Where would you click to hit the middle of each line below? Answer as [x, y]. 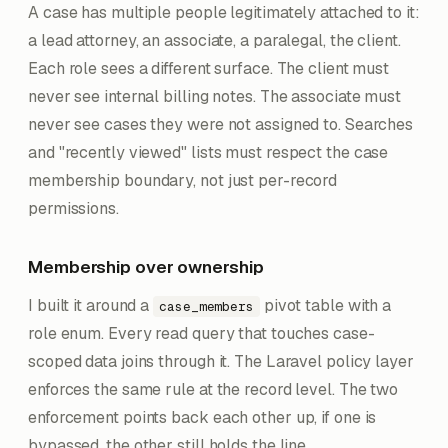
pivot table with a [325, 305]
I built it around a [91, 305]
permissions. [73, 208]
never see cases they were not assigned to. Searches [221, 124]
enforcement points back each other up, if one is [202, 417]
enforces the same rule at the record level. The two [213, 389]
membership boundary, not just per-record [183, 180]
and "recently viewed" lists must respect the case [208, 152]
